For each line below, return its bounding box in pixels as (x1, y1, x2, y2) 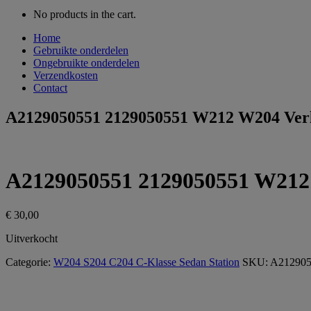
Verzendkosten (33, 69, 98, 81)
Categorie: (6, 255, 53, 268)
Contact (33, 82, 67, 94)
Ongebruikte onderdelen (33, 57, 140, 69)
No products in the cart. (33, 8, 136, 20)
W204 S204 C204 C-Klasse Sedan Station (53, 255, 239, 268)
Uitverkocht (6, 232, 58, 244)
